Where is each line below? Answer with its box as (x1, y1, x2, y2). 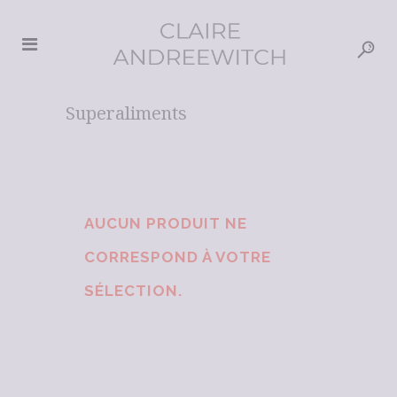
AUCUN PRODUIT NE (84, 214, 247, 232)
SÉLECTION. (84, 282, 183, 300)
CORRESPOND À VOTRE (84, 248, 271, 266)
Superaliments (66, 101, 187, 125)
